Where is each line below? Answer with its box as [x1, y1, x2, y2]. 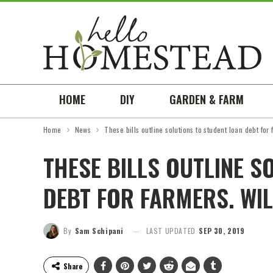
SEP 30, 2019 [199, 225, 245, 236]
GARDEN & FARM [169, 91, 244, 107]
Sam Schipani [74, 225, 124, 236]
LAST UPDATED [146, 225, 198, 236]
